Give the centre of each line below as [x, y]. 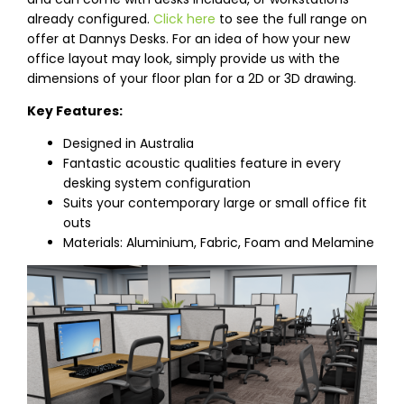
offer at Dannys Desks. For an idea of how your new [188, 39]
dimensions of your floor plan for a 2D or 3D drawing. [192, 79]
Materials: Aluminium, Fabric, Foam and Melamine [219, 243]
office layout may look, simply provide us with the [184, 59]
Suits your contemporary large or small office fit [215, 203]
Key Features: [75, 111]
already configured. [90, 19]
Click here [184, 19]
